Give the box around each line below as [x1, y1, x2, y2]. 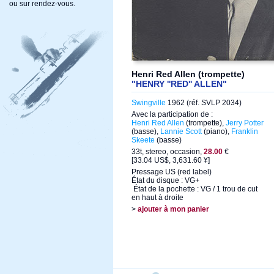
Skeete [131, 136, 155, 144]
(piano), [202, 127, 231, 136]
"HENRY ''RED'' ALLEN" [131, 79, 227, 89]
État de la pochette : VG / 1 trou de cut [131, 185, 257, 193]
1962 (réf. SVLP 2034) [166, 98, 242, 107]
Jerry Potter [226, 119, 264, 127]
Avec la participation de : [131, 110, 213, 119]
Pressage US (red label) [131, 168, 212, 176]
